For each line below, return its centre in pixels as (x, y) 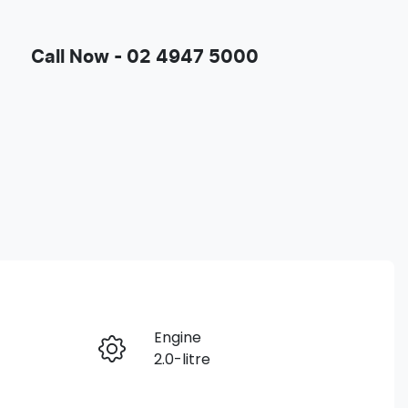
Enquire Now (145, 354)
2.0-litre (182, 359)
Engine (177, 337)
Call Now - (77, 57)
